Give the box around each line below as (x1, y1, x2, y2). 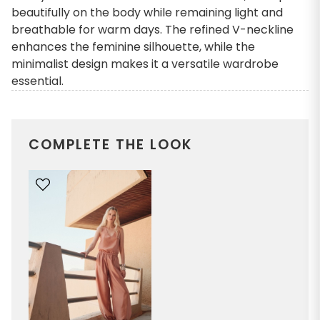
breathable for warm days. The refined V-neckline (11, 21, 294, 38)
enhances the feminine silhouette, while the (11, 39, 255, 55)
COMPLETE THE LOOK (29, 135, 192, 154)
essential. (11, 73, 64, 89)
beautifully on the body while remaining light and (11, 4, 283, 21)
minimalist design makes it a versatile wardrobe (11, 56, 279, 72)
